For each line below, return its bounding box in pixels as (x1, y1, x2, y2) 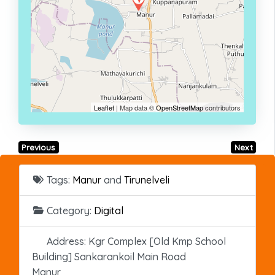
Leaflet (94, 102, 114, 112)
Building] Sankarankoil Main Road (32, 250, 186, 263)
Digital (94, 204, 123, 217)
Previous (21, 142, 56, 152)
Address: (47, 234, 88, 247)
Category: (47, 204, 94, 217)
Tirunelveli (124, 173, 169, 186)
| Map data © (114, 102, 156, 112)
